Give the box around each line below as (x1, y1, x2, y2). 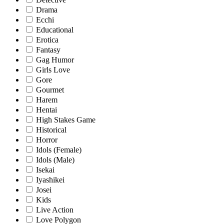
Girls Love (36, 65, 70, 74)
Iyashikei (36, 175, 64, 184)
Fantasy (36, 45, 60, 54)
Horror (36, 135, 57, 144)
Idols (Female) (36, 145, 81, 154)
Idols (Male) (36, 155, 74, 164)
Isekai (36, 165, 54, 174)
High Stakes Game (36, 115, 95, 124)
